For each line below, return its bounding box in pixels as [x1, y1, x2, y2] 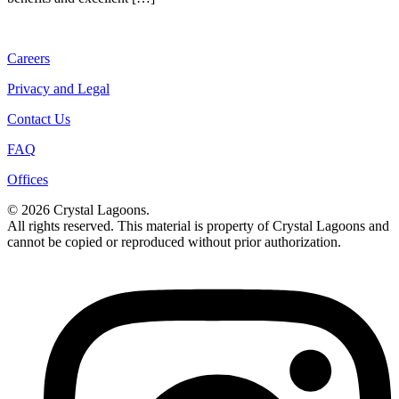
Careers [7, 50, 50, 66]
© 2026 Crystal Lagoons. [7, 201, 150, 217]
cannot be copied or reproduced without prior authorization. [7, 233, 341, 249]
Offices [7, 171, 48, 187]
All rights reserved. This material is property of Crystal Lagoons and [7, 217, 389, 233]
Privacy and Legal [7, 80, 110, 96]
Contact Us [7, 110, 70, 126]
